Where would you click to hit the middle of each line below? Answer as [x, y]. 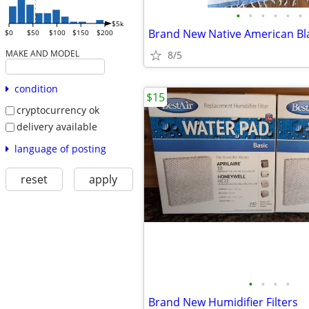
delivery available [57, 126]
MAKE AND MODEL [42, 53]
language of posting [60, 148]
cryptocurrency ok [58, 110]
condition [36, 89]
